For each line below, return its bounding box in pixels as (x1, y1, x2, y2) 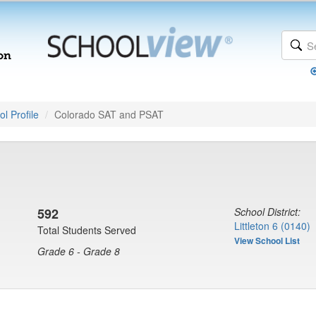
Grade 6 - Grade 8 (37, 244, 120, 258)
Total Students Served (37, 223, 136, 237)
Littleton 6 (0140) (234, 219, 310, 233)
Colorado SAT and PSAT (54, 107, 164, 121)
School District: (234, 205, 300, 219)
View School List (234, 234, 300, 247)
